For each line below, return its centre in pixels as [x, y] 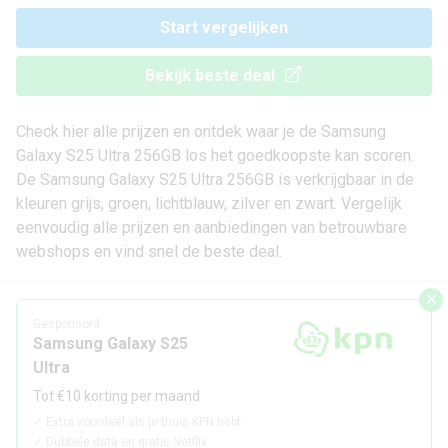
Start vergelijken [224, 28]
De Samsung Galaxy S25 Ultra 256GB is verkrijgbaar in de [215, 180]
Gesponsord [66, 324]
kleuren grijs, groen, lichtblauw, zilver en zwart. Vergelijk [209, 204]
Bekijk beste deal [210, 76]
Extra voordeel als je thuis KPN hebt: [145, 422]
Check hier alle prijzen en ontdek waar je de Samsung [201, 132]
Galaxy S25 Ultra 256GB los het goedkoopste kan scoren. [215, 156]
